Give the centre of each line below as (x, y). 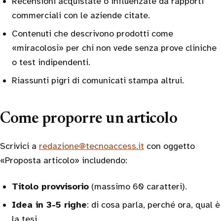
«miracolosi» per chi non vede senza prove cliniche (114, 48)
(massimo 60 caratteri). (138, 186)
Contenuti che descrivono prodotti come (92, 34)
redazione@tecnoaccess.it (92, 146)
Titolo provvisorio (50, 186)
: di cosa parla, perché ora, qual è (153, 205)
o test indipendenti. (51, 62)
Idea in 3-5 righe (49, 205)
